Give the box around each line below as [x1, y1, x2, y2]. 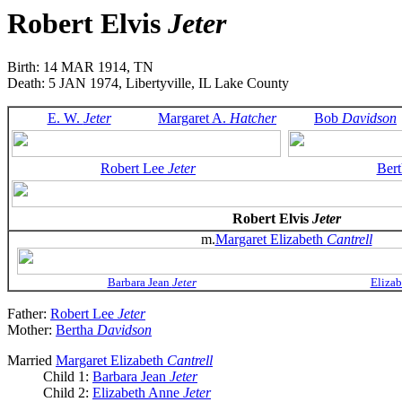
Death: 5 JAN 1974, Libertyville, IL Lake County [7, 75, 289, 92]
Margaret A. [158, 110, 230, 127]
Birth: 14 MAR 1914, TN [7, 59, 153, 75]
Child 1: [43, 369, 92, 385]
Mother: [7, 322, 56, 338]
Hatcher [230, 110, 276, 127]
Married [7, 353, 56, 369]
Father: [7, 306, 50, 322]
